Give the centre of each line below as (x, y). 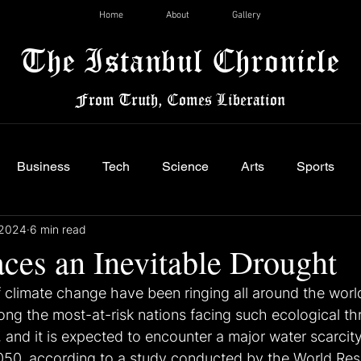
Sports (315, 166)
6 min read (58, 229)
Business (44, 166)
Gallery (246, 15)
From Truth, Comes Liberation (180, 99)
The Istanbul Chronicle (180, 60)
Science (185, 166)
